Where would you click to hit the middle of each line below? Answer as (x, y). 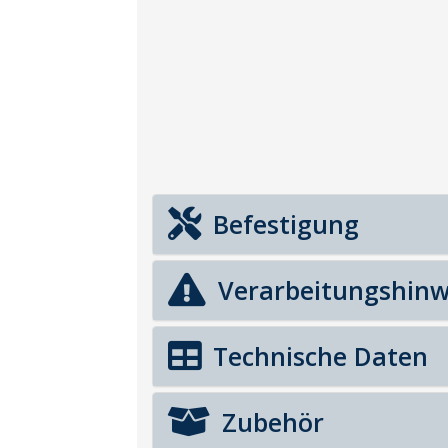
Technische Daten (317, 356)
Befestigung (282, 224)
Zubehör (269, 422)
